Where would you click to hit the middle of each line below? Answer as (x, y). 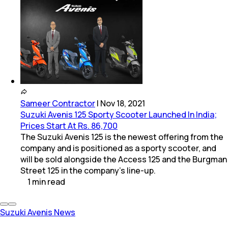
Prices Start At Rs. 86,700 (69, 125)
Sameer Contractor (58, 103)
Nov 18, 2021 (123, 103)
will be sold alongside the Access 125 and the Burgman (124, 159)
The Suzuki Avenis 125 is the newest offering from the (122, 137)
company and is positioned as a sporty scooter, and (118, 148)
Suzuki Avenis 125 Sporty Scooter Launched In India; (119, 114)
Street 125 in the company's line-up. (88, 170)
